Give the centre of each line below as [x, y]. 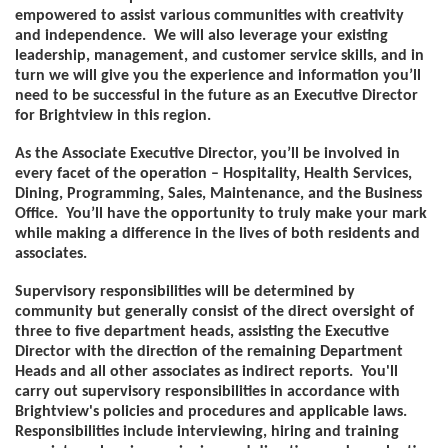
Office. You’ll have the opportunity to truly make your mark [221, 214]
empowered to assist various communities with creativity [209, 16]
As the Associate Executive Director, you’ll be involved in [207, 154]
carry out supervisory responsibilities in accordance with [207, 392]
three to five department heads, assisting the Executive [202, 332]
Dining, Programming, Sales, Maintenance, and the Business [218, 194]
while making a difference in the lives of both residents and [217, 234]
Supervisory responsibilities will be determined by [185, 292]
